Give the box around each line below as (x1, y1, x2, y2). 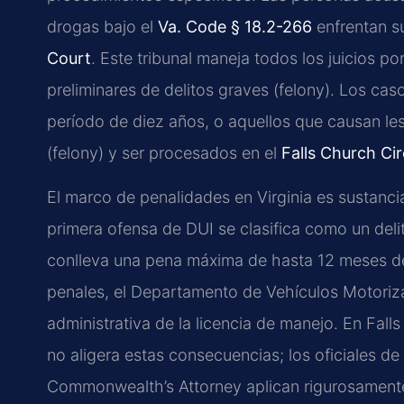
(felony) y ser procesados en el (47, 143, 281, 163)
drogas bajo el (47, 17, 158, 37)
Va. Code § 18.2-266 (158, 17, 312, 37)
